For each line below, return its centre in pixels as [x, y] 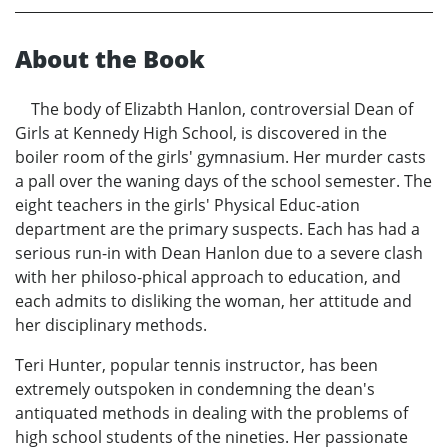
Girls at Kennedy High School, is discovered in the [201, 132]
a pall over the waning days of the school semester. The [223, 180]
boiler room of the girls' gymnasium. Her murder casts [220, 156]
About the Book [110, 58]
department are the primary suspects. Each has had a [217, 228]
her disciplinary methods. [111, 324]
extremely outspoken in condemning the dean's [195, 388]
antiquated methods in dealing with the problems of [211, 412]
